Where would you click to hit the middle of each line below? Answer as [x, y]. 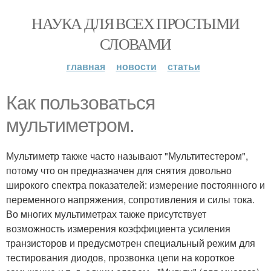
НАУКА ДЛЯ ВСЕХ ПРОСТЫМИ [135, 23]
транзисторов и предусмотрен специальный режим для [131, 243]
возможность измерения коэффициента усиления [118, 228]
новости [136, 66]
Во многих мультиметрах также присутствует [106, 214]
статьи [184, 66]
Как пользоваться [80, 103]
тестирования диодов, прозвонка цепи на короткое [120, 257]
